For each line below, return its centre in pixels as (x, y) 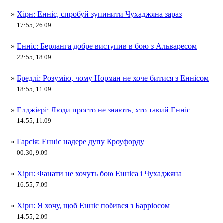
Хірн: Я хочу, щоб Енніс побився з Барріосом (93, 205)
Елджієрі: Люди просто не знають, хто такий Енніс (104, 110)
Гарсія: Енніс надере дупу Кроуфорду (81, 142)
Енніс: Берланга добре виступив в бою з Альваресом (107, 46)
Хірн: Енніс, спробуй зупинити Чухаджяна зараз (99, 14)
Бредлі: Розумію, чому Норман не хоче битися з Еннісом (113, 78)
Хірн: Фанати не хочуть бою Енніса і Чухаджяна (99, 173)
